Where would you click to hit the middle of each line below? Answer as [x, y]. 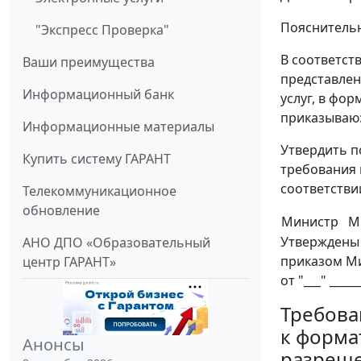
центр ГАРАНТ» [69, 261]
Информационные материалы [118, 126]
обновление [61, 210]
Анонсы [54, 344]
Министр [310, 221]
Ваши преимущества [89, 62]
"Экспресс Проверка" [102, 29]
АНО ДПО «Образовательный [116, 242]
